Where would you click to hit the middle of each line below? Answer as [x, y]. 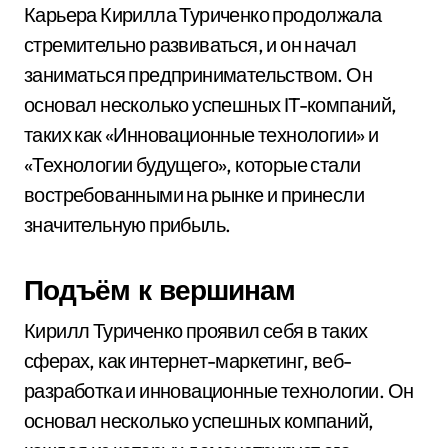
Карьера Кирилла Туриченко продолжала [203, 14]
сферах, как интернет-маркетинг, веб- [188, 360]
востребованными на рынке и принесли [194, 194]
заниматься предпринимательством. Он [198, 74]
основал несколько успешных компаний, [199, 420]
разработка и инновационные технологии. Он [219, 390]
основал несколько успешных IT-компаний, [210, 104]
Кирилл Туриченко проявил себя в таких [196, 330]
